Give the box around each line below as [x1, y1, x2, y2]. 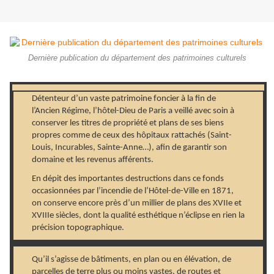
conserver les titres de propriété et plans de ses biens [32, 119, 224, 128]
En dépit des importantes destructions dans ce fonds [32, 174, 224, 184]
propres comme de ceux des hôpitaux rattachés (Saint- [32, 131, 232, 141]
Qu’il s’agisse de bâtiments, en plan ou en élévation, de [32, 255, 231, 265]
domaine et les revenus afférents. [32, 155, 154, 165]
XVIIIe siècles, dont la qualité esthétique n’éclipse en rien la [32, 211, 245, 221]
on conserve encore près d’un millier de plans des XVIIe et [32, 199, 242, 209]
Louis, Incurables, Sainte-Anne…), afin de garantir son [32, 143, 227, 153]
